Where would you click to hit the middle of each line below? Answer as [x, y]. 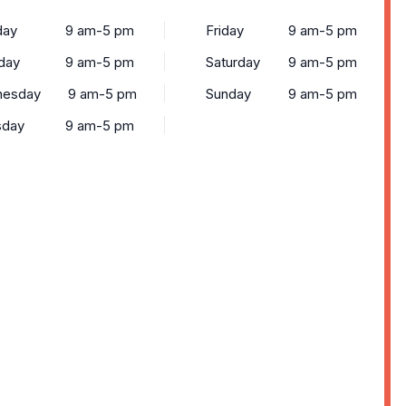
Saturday [232, 62]
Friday [224, 30]
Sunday [228, 94]
